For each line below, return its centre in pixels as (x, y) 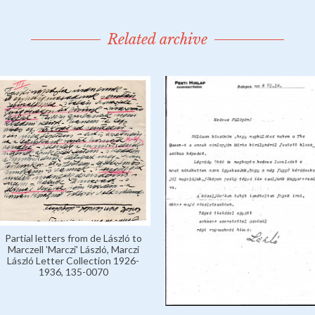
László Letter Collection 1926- (73, 261)
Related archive (157, 39)
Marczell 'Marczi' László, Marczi (73, 249)
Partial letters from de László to (73, 238)
